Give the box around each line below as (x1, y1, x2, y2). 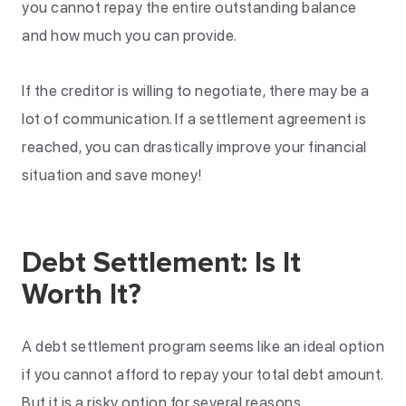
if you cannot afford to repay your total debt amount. (22, 365, 383, 383)
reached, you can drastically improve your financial (22, 138, 367, 156)
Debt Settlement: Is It (22, 246, 301, 281)
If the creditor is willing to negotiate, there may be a (22, 82, 370, 100)
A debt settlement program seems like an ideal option (22, 337, 384, 355)
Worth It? (22, 277, 141, 313)
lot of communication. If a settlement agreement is (22, 110, 366, 128)
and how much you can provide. (22, 26, 237, 44)
